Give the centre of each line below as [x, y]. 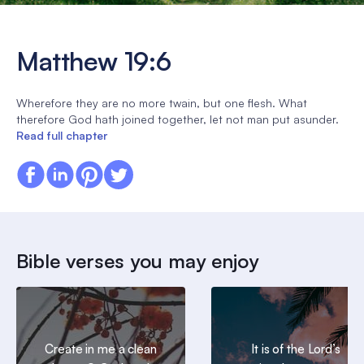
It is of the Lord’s [296, 349]
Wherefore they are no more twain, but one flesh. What [162, 102]
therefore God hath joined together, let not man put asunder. [178, 119]
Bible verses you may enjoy [137, 260]
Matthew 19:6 [94, 61]
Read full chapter [62, 135]
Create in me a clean [101, 349]
